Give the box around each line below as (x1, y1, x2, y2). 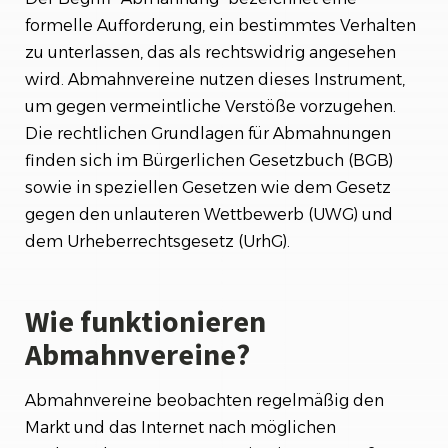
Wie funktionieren (25, 301, 266, 340)
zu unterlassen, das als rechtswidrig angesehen (25, 42, 396, 62)
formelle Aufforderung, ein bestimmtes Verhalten (25, 15, 416, 35)
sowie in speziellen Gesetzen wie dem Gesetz (25, 177, 391, 197)
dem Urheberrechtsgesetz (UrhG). (25, 231, 290, 251)
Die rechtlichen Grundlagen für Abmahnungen (25, 123, 391, 143)
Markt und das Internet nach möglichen (25, 417, 336, 437)
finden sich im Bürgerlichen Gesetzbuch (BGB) (25, 150, 393, 170)
